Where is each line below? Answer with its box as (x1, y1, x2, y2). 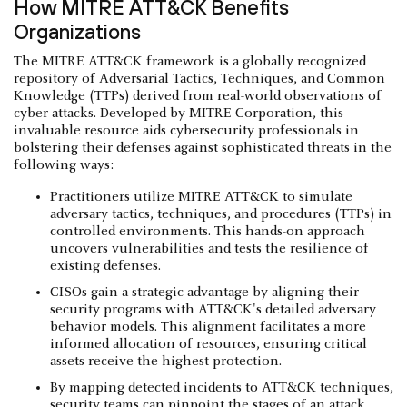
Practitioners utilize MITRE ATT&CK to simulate (50, 189, 352, 204)
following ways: (14, 157, 114, 173)
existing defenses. (50, 258, 161, 273)
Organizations (14, 19, 141, 44)
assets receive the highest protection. (50, 353, 282, 369)
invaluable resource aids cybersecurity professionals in (14, 123, 359, 138)
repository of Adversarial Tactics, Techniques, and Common (14, 71, 385, 86)
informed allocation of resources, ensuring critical (50, 336, 367, 352)
